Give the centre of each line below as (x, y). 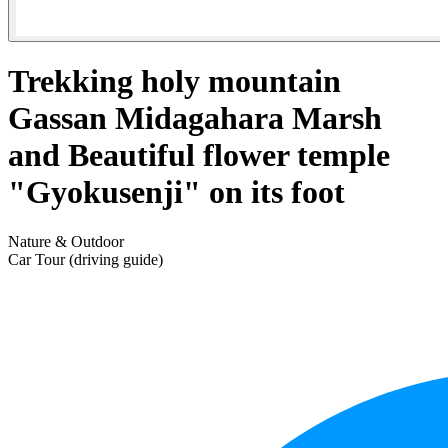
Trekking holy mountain (174, 81)
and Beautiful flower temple (199, 155)
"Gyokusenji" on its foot (176, 192)
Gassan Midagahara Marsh (195, 118)
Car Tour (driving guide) (85, 259)
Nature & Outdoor (66, 241)
